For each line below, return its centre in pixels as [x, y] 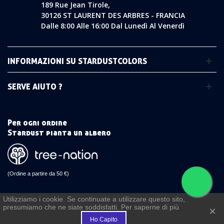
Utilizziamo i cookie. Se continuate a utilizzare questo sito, [94, 199]
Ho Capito [103, 219]
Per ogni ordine [37, 123]
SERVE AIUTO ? [35, 87]
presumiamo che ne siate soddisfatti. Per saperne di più [91, 207]
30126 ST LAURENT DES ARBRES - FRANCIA [113, 15]
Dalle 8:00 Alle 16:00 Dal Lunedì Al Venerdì [113, 26]
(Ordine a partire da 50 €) [38, 173]
